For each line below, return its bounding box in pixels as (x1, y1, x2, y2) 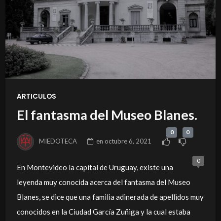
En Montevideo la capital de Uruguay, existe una (16, 162, 173, 172)
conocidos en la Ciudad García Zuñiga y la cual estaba (16, 207, 190, 216)
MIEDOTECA (39, 137, 77, 145)
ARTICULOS (16, 91, 56, 101)
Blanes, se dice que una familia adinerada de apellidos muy (16, 192, 204, 201)
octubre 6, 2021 (105, 137, 152, 145)
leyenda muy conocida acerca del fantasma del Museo (16, 177, 190, 186)
